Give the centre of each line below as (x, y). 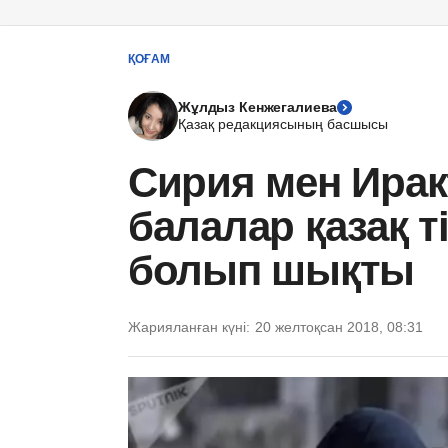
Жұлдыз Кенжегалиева (258, 107)
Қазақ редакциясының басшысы (283, 124)
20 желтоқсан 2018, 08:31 (339, 327)
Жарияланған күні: (189, 327)
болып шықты (271, 270)
